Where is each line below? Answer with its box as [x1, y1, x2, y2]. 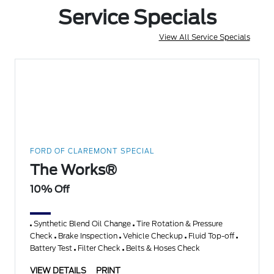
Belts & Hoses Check [124, 243, 201, 253]
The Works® [30, 161, 117, 179]
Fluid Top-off [187, 231, 237, 241]
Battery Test [30, 243, 75, 253]
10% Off [30, 183, 70, 196]
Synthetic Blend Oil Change [32, 219, 133, 229]
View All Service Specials [158, 32, 250, 42]
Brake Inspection [56, 231, 120, 241]
